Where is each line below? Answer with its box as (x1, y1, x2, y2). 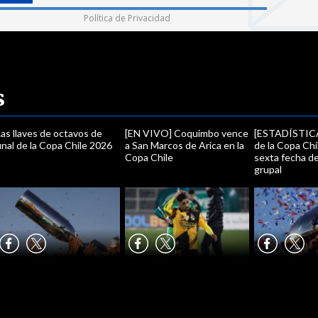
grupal (254, 163, 283, 175)
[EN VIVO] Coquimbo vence (124, 127, 248, 139)
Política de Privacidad (84, 12, 170, 24)
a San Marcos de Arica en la (124, 139, 244, 151)
